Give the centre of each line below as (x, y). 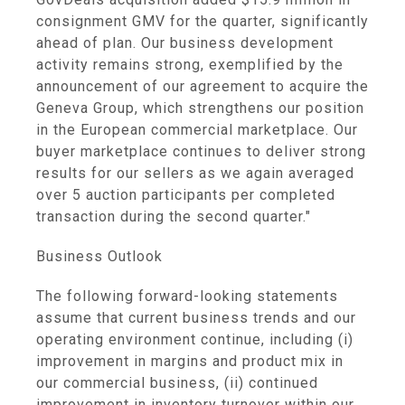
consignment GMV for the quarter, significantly (202, 21)
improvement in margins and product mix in (190, 361)
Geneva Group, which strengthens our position (200, 108)
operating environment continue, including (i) (195, 339)
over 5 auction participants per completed (186, 195)
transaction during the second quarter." (174, 217)
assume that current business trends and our (196, 318)
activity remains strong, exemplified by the (190, 65)
